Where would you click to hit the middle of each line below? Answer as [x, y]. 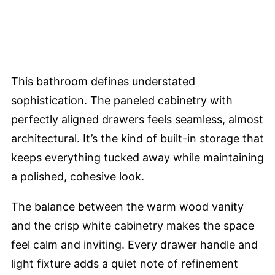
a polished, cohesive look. [78, 176]
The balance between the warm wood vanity [127, 206]
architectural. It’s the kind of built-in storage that [137, 138]
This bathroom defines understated [103, 81]
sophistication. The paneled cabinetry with [122, 100]
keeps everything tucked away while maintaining [137, 157]
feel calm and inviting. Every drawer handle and [134, 244]
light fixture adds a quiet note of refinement [125, 263]
